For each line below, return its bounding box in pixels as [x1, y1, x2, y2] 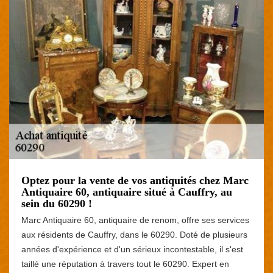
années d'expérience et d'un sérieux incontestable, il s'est [21, 244, 243, 254]
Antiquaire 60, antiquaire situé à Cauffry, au [21, 185, 232, 198]
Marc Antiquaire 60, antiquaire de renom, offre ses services [21, 214, 249, 225]
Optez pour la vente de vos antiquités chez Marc [21, 174, 249, 186]
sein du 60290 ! [21, 197, 92, 210]
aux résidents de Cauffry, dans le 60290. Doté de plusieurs [21, 229, 247, 239]
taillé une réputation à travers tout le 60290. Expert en [21, 258, 229, 269]
